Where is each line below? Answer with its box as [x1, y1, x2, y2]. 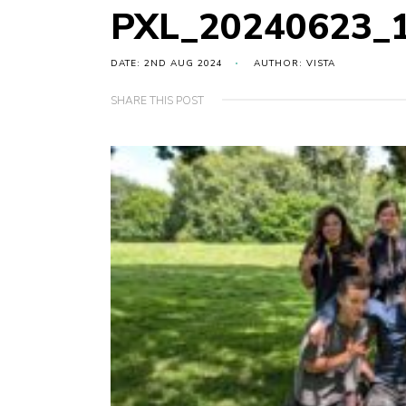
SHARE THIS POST [111, 93, 204, 109]
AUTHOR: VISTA [254, 57, 335, 71]
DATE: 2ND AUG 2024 [111, 57, 223, 71]
